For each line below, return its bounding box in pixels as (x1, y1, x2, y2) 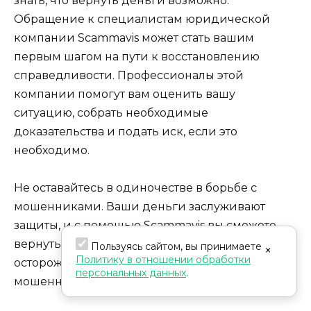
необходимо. (14, 143, 90, 157)
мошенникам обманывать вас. (14, 274, 191, 288)
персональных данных (76, 267, 186, 279)
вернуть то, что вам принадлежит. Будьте (14, 237, 255, 251)
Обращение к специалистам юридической (14, 12, 270, 26)
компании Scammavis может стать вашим (14, 31, 254, 44)
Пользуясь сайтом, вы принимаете (88, 240, 262, 253)
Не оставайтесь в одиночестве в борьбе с (14, 180, 257, 194)
